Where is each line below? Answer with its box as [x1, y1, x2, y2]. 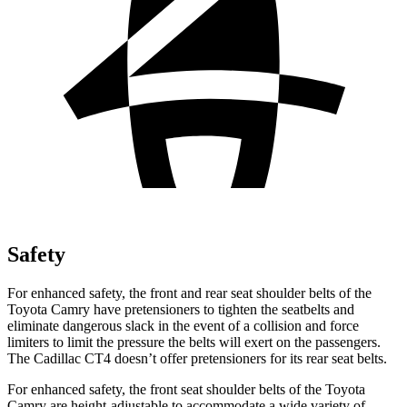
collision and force [250, 317, 359, 333]
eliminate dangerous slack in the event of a [7, 317, 250, 333]
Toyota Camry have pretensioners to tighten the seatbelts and [7, 301, 354, 317]
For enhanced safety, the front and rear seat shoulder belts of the [7, 284, 372, 301]
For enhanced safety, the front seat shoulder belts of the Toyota [7, 381, 365, 397]
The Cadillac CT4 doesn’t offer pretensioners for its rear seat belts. [7, 350, 387, 366]
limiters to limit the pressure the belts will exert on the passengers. [7, 333, 381, 350]
